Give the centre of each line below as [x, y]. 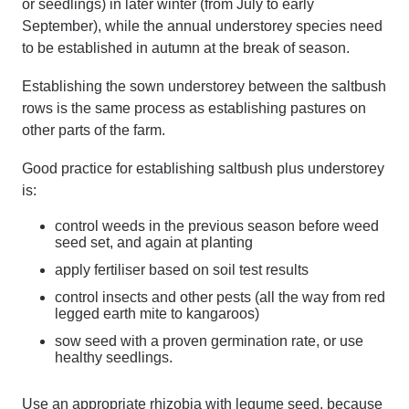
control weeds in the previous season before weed [217, 226]
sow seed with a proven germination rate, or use [209, 341]
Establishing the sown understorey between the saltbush [204, 86]
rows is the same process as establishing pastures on [194, 108]
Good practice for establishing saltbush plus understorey [203, 168]
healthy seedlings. [114, 357]
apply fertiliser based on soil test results [182, 270]
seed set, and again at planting [154, 242]
